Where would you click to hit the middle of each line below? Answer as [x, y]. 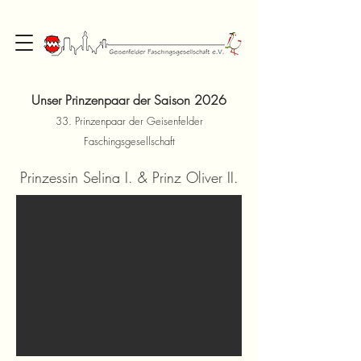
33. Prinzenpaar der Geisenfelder [129, 121]
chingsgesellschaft [136, 141]
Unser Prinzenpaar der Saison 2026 [129, 100]
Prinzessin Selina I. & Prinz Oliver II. [129, 177]
